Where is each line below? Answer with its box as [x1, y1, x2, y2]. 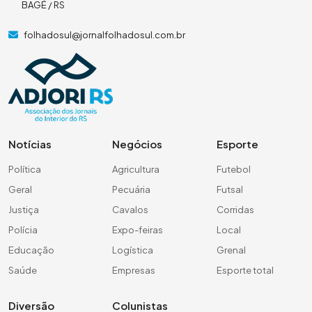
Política [8, 163, 41, 175]
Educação [8, 244, 54, 256]
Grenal [216, 244, 246, 256]
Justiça [8, 203, 39, 215]
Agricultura [112, 163, 160, 175]
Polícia [8, 224, 38, 235]
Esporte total [216, 264, 274, 276]
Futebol [216, 163, 251, 175]
